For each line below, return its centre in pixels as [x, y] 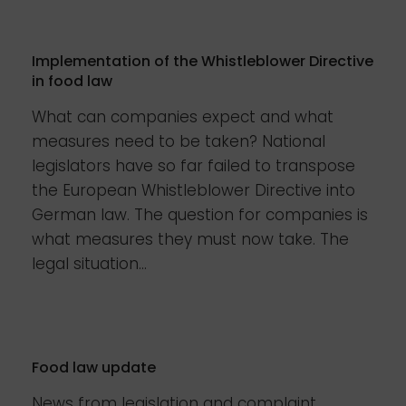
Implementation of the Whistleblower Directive [203, 61]
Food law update [94, 367]
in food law [72, 81]
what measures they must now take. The [190, 239]
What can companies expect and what [183, 117]
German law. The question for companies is [200, 215]
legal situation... [89, 264]
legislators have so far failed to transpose [193, 166]
